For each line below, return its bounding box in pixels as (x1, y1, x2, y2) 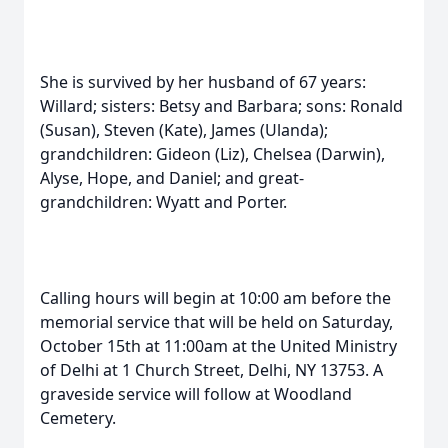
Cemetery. (40, 407, 116, 429)
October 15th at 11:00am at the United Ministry (40, 335, 397, 357)
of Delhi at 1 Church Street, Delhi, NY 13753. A (40, 359, 383, 381)
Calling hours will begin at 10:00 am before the (40, 287, 391, 309)
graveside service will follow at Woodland (40, 383, 352, 405)
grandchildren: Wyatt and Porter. (40, 191, 287, 213)
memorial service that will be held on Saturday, (40, 311, 393, 333)
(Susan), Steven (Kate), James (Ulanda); (40, 119, 328, 141)
